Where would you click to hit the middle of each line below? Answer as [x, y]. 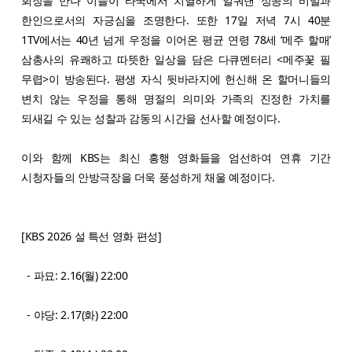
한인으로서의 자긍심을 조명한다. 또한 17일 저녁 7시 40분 [176, 20]
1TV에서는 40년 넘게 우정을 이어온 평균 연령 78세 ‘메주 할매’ [176, 39]
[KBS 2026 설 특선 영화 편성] [92, 236]
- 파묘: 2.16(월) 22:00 [81, 275]
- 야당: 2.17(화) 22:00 [76, 314]
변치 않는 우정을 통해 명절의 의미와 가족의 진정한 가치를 [176, 98]
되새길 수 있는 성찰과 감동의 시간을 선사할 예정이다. [151, 118]
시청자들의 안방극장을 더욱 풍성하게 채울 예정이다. [149, 177]
